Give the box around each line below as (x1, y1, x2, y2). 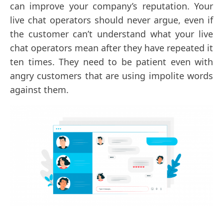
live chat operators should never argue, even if (10, 14, 213, 26)
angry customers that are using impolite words (10, 70, 213, 82)
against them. (10, 84, 69, 96)
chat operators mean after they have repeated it (10, 42, 213, 54)
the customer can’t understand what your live (10, 28, 213, 40)
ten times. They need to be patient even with (10, 56, 213, 68)
